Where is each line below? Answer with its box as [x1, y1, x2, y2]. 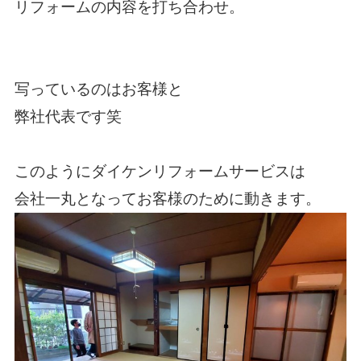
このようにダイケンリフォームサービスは [14, 163, 305, 180]
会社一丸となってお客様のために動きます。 [14, 190, 321, 208]
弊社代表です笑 [14, 108, 122, 126]
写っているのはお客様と [14, 81, 183, 98]
